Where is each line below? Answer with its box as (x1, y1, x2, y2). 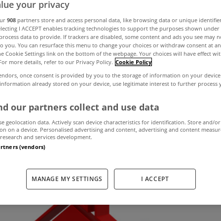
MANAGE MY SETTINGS (32, 174, 103, 183)
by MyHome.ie (129, 102, 182, 111)
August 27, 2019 (39, 102, 96, 111)
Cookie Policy (115, 58, 151, 66)
